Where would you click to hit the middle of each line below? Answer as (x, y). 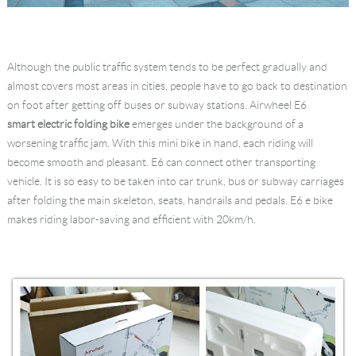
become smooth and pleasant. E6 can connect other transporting (161, 163)
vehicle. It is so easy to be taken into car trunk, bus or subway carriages (175, 182)
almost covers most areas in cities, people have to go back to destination (177, 86)
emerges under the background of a (216, 124)
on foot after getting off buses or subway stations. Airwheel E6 (157, 105)
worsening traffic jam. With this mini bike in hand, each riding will (160, 143)
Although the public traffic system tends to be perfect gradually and (167, 67)
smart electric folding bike (68, 124)
